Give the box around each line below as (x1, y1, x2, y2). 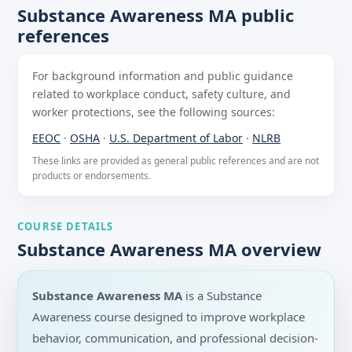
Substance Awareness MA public (17, 3, 294, 27)
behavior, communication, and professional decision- (32, 330, 318, 346)
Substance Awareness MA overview (17, 237, 321, 262)
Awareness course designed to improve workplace (32, 309, 305, 325)
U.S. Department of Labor (109, 130, 243, 146)
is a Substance (182, 288, 262, 304)
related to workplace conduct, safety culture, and (32, 86, 291, 102)
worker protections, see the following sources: (32, 104, 275, 120)
